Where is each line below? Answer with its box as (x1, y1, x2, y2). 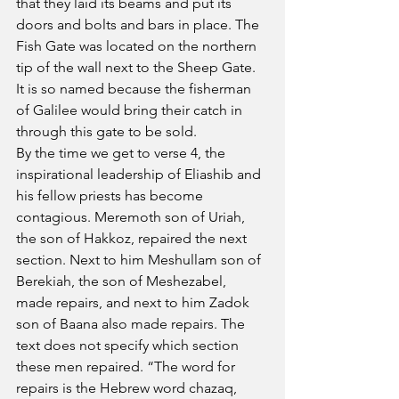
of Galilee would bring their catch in (16, 102, 246, 118)
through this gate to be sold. (16, 123, 197, 140)
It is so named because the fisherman (16, 80, 255, 97)
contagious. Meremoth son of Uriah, (16, 208, 248, 225)
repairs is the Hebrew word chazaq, (16, 379, 240, 396)
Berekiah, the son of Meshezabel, (16, 273, 230, 289)
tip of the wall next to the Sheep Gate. (16, 59, 259, 76)
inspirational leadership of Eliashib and (16, 166, 265, 183)
